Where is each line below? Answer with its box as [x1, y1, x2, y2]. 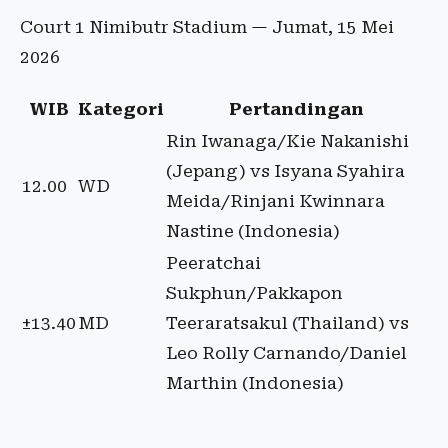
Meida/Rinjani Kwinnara [166, 191, 385, 212]
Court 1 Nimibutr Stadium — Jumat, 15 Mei [20, 17, 394, 38]
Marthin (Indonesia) [166, 373, 344, 394]
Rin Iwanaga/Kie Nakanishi [166, 131, 409, 152]
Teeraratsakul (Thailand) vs [166, 313, 409, 334]
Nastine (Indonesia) [166, 221, 340, 242]
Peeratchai [166, 253, 261, 274]
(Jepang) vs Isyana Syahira [166, 161, 405, 182]
